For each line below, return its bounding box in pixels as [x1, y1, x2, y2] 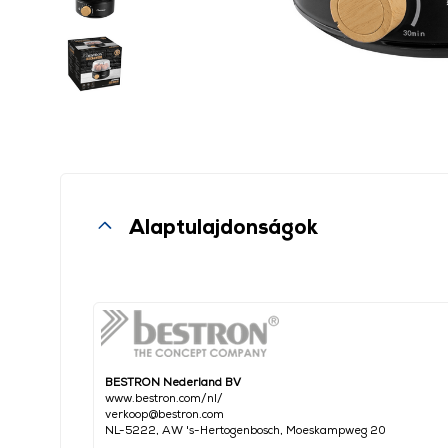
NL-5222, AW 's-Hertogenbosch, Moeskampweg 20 [105, 423, 386, 436]
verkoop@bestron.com [105, 407, 224, 420]
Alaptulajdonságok [129, 214, 318, 238]
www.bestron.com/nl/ [105, 391, 223, 404]
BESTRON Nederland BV [105, 375, 241, 388]
